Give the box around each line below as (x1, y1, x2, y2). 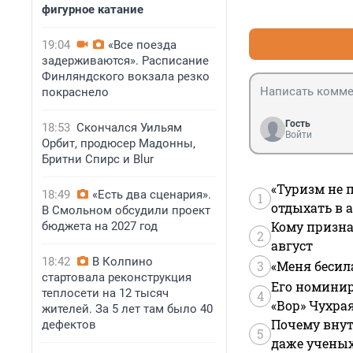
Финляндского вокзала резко (42, 69, 210, 84)
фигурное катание (42, 2, 143, 17)
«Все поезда (108, 38, 176, 52)
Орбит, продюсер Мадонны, (42, 136, 195, 150)
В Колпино (92, 255, 153, 269)
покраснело (42, 85, 109, 99)
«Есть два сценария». (92, 188, 211, 202)
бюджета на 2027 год (42, 219, 158, 233)
